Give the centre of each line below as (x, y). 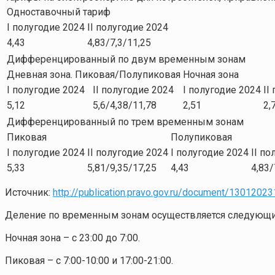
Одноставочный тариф (59, 12)
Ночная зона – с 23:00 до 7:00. (72, 238)
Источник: (29, 193)
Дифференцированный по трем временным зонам (125, 122)
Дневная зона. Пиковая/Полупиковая (94, 75)
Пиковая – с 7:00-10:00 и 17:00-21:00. (90, 261)
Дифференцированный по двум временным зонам (126, 60)
